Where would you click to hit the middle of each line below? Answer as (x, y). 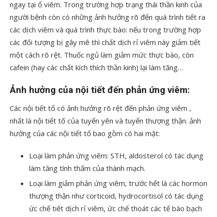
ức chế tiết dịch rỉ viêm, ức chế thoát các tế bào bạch (116, 208)
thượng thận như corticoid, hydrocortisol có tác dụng (116, 196)
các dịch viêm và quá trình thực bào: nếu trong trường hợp (105, 30)
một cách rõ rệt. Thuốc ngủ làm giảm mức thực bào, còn (102, 55)
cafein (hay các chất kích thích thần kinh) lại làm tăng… (96, 67)
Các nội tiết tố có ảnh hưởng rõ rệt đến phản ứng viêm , (101, 108)
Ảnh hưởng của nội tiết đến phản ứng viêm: (100, 90)
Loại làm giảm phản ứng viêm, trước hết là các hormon (118, 183)
